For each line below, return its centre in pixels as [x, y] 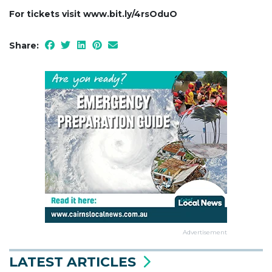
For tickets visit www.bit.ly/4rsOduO [93, 14]
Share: [24, 46]
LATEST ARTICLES [74, 262]
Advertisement [205, 233]
